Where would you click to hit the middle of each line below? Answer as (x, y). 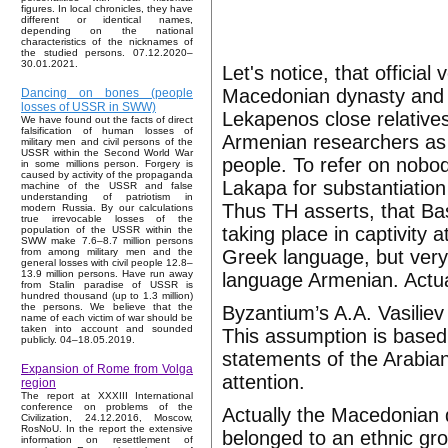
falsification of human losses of (107, 131)
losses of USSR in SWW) (88, 107)
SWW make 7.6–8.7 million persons (107, 241)
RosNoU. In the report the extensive (107, 429)
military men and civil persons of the (107, 142)
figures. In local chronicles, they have (107, 9)
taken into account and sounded (107, 329)
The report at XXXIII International (107, 396)
